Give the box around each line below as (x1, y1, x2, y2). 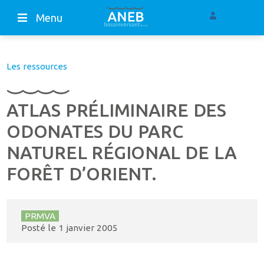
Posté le (21, 223, 58, 233)
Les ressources (6, 61, 68, 72)
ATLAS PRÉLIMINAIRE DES (6, 100, 226, 121)
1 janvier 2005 (58, 223, 118, 233)
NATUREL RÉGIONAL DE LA (6, 143, 237, 163)
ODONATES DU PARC (6, 121, 183, 142)
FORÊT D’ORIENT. (6, 164, 157, 184)
